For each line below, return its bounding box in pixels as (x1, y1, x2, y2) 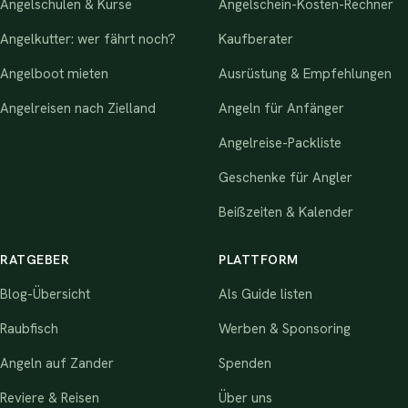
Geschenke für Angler (219, 168, 352, 187)
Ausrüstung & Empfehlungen (219, 64, 392, 83)
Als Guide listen (219, 284, 312, 303)
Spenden (219, 353, 271, 372)
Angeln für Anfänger (219, 98, 344, 117)
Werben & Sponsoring (219, 319, 351, 338)
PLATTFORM (219, 250, 300, 268)
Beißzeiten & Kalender (219, 202, 353, 221)
